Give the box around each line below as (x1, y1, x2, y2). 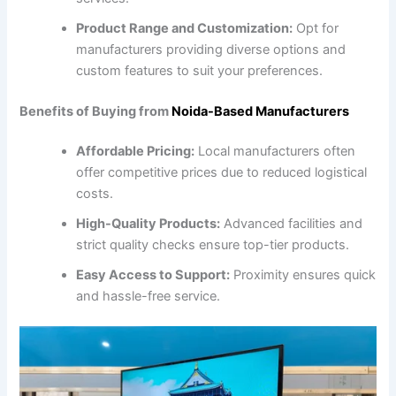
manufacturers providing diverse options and (76, 41, 346, 57)
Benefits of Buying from (19, 103, 172, 119)
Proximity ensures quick (230, 267, 377, 284)
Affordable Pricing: (76, 143, 195, 160)
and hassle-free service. (76, 288, 221, 305)
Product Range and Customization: (76, 19, 293, 36)
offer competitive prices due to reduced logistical (76, 164, 368, 181)
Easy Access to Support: (76, 267, 231, 284)
